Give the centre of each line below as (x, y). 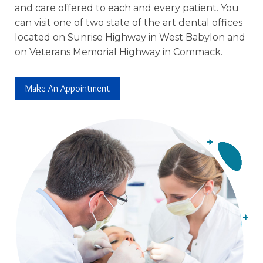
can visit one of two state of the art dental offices (128, 22)
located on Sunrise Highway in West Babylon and (130, 37)
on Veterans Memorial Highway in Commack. (121, 52)
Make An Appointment (67, 88)
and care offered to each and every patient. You (127, 8)
